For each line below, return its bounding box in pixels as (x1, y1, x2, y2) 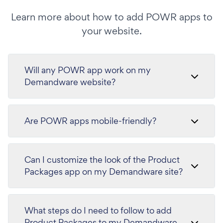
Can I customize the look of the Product (24, 153, 180, 165)
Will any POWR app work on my (24, 64, 151, 76)
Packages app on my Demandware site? (24, 165, 183, 177)
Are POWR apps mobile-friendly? (24, 114, 156, 126)
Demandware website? (24, 76, 115, 88)
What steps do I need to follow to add (24, 204, 172, 216)
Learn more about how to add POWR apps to (10, 10, 213, 23)
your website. (81, 24, 142, 37)
